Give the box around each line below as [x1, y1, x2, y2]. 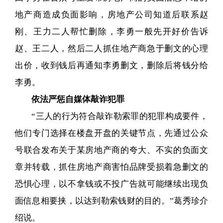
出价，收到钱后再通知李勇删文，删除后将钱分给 [14, 60, 209, 70]
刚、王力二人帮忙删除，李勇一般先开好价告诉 [14, 26, 209, 36]
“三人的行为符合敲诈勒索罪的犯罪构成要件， [31, 111, 209, 121]
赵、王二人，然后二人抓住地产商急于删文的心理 [14, 43, 209, 53]
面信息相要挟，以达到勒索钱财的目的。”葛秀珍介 [14, 196, 209, 206]
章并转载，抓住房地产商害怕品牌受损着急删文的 [14, 162, 209, 172]
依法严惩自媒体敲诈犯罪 [31, 94, 125, 104]
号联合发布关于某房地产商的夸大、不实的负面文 [14, 145, 209, 155]
